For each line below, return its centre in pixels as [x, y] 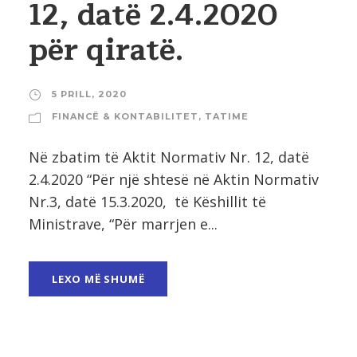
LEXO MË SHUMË [98, 279]
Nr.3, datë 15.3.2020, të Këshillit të [147, 201]
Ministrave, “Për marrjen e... [123, 224]
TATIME [227, 116]
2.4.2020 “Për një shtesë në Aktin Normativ [174, 179]
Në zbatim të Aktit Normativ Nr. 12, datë [169, 157]
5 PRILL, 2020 [89, 94]
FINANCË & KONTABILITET [125, 116]
